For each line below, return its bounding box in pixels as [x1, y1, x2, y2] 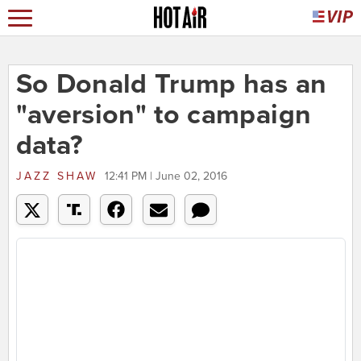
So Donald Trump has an [15, 68, 327, 102]
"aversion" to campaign [15, 98, 312, 132]
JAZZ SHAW [15, 169, 98, 184]
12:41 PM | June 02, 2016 [104, 169, 227, 184]
